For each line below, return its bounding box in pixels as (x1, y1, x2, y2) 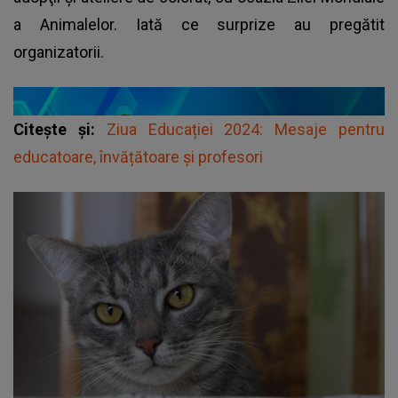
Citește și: (13, 119, 107, 139)
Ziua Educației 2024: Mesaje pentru (106, 119, 386, 139)
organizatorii (13, 42, 100, 61)
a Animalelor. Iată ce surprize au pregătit (13, 14, 385, 34)
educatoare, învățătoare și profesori (13, 147, 263, 166)
